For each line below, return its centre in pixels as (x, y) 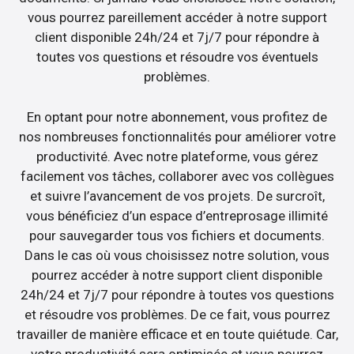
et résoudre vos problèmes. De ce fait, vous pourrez (177, 314)
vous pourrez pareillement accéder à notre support (177, 18)
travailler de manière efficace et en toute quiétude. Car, (177, 334)
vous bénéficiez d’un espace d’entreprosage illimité (177, 215)
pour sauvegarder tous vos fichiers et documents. (177, 235)
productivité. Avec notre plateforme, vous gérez (177, 156)
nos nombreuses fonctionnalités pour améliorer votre (177, 136)
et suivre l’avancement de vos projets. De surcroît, (177, 196)
